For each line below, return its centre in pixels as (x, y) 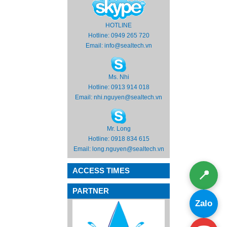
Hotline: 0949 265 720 (119, 36)
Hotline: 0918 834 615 (119, 139)
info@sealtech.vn (128, 46)
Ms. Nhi (119, 77)
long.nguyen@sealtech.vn (128, 149)
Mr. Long (119, 129)
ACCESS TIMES (101, 171)
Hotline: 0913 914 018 (119, 87)
